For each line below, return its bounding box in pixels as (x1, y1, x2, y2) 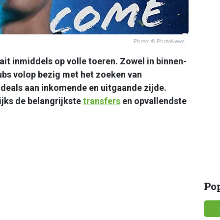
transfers (82, 95, 120, 106)
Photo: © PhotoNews (133, 38, 185, 45)
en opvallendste (120, 95, 187, 106)
